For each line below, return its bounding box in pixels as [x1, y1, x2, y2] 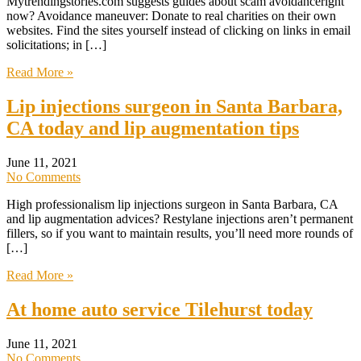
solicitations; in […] [6, 38, 106, 52]
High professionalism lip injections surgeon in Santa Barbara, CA [6, 197, 338, 212]
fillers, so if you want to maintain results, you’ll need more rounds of [6, 226, 353, 241]
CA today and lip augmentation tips [6, 118, 299, 139]
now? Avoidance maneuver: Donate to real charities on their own [6, 9, 336, 23]
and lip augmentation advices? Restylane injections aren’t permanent [6, 212, 353, 226]
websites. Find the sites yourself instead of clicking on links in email [6, 23, 351, 38]
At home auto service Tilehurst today [6, 298, 313, 320]
